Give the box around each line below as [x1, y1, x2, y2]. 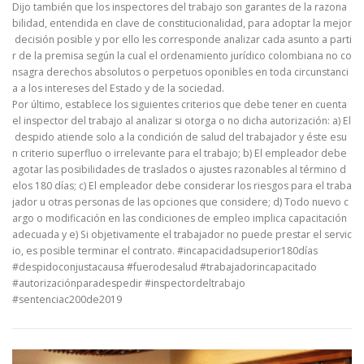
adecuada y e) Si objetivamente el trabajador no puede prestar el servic [12, 227, 352, 242]
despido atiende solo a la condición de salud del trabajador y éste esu [12, 130, 347, 145]
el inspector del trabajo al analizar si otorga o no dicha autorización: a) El [12, 114, 351, 128]
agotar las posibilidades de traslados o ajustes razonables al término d [12, 162, 346, 177]
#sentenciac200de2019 [12, 292, 122, 307]
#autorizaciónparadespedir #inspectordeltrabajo [12, 276, 245, 291]
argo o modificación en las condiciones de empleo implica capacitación [12, 211, 349, 226]
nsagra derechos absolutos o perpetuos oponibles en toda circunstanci [12, 65, 349, 80]
